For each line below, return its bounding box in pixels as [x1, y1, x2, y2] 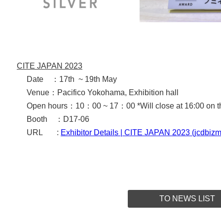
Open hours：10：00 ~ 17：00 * [17, 101, 140, 110]
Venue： [17, 88, 57, 97]
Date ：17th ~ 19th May [17, 74, 117, 83]
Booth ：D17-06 [17, 114, 89, 123]
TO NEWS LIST [159, 194, 215, 203]
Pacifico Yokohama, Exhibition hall [57, 88, 179, 97]
